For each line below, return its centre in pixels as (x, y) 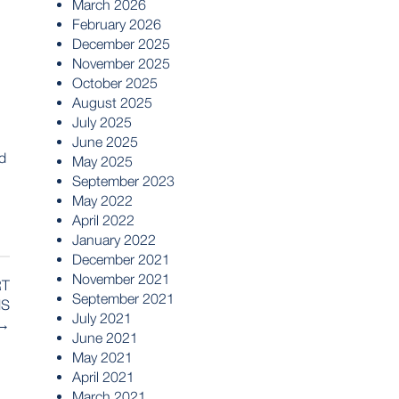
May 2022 (102, 200)
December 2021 (121, 259)
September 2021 (123, 298)
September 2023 (123, 181)
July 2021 (102, 318)
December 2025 (121, 44)
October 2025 (115, 83)
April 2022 (103, 220)
